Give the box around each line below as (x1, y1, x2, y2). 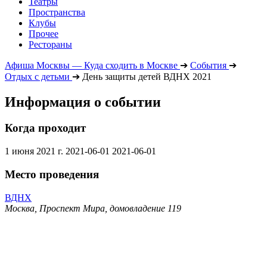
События (190, 60, 226, 70)
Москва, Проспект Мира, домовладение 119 (5, 203, 181, 213)
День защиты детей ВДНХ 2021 (82, 71, 212, 82)
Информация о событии (5, 94, 161, 110)
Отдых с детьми (5, 71, 70, 82)
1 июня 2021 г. (5, 146, 63, 157)
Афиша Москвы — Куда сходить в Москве (5, 60, 178, 70)
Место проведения (5, 167, 99, 181)
